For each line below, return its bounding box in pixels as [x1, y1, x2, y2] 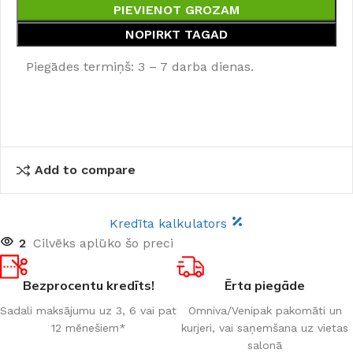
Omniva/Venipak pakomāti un [188, 303, 342, 317]
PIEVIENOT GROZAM [113, 2, 240, 17]
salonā [247, 338, 282, 351]
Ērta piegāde [225, 277, 305, 293]
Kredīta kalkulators [110, 215, 231, 231]
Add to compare [35, 162, 136, 177]
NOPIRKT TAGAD [125, 27, 228, 42]
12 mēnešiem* [50, 321, 126, 334]
